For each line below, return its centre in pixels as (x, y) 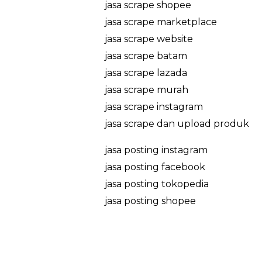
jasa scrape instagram (154, 106)
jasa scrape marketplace (161, 22)
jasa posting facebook (155, 167)
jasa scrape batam (146, 56)
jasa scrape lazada (146, 73)
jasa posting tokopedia (156, 184)
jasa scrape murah (146, 89)
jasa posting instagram (156, 150)
